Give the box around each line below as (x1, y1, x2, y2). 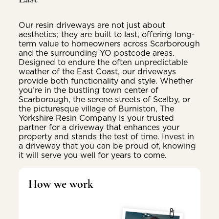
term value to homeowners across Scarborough (19, 38, 200, 49)
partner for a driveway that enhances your (19, 121, 179, 132)
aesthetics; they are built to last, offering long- (19, 28, 195, 40)
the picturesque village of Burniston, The (19, 103, 174, 114)
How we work (28, 176, 93, 191)
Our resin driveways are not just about (19, 19, 165, 30)
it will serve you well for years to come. (19, 149, 167, 160)
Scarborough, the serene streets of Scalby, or (19, 93, 190, 105)
